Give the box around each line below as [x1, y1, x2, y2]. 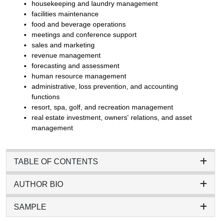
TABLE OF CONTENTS [14, 157, 98, 166]
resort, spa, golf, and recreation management [32, 103, 173, 111]
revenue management [32, 51, 101, 59]
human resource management [32, 72, 126, 80]
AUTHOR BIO [14, 180, 63, 188]
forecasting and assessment [32, 61, 119, 70]
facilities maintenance [32, 9, 99, 18]
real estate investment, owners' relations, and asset [32, 113, 192, 121]
